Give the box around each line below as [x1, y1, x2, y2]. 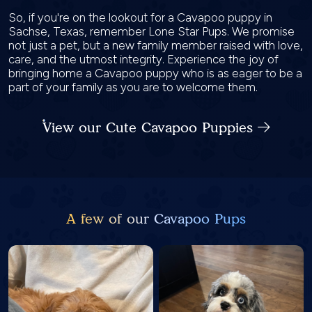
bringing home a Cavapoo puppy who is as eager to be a [8, 66, 302, 80]
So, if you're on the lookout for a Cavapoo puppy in [8, 10, 272, 24]
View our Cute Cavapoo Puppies [42, 119, 258, 136]
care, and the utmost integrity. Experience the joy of [8, 52, 279, 66]
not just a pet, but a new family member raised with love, [8, 38, 303, 52]
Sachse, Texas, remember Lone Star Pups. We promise [8, 24, 295, 38]
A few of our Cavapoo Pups [66, 210, 246, 227]
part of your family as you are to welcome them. [8, 80, 260, 94]
